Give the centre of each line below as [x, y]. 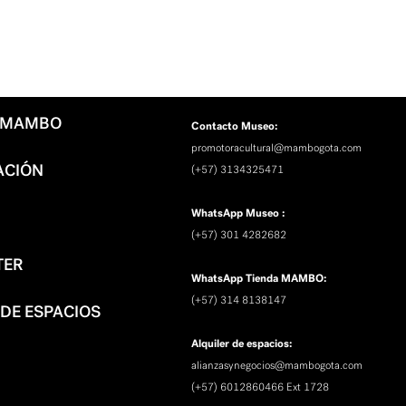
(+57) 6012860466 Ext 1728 [261, 387]
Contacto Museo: [235, 126]
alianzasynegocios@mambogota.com [277, 366]
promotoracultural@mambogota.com [277, 148]
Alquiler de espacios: [242, 344]
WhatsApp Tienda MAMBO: [259, 279]
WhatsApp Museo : [238, 213]
